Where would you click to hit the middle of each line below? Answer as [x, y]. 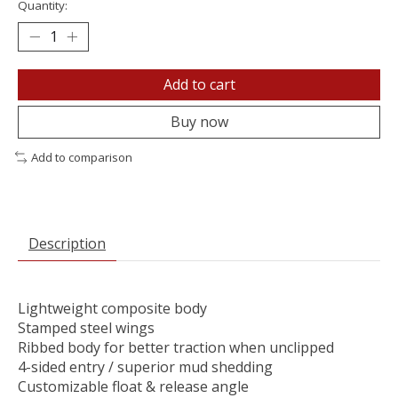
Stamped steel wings [86, 327]
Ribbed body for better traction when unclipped [176, 347]
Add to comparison [81, 158]
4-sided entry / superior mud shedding [145, 366]
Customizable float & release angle [133, 386]
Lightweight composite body [112, 308]
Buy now [199, 122]
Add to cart [199, 85]
